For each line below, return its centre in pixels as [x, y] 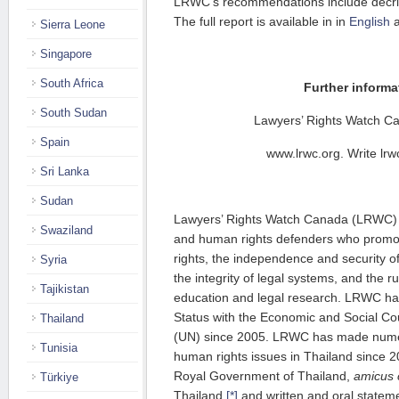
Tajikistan [65, 289]
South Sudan [73, 113]
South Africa [72, 83]
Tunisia [59, 348]
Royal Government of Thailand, [264, 376]
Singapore [66, 54]
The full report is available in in [261, 21]
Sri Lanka [65, 171]
